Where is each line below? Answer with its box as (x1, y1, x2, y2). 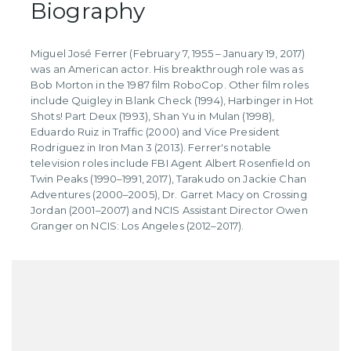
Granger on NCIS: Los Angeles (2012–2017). (31, 219, 244, 232)
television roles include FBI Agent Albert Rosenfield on (31, 157, 311, 169)
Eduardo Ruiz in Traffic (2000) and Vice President (31, 125, 280, 138)
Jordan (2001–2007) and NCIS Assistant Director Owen (31, 204, 308, 216)
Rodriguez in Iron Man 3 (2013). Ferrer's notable (31, 141, 272, 154)
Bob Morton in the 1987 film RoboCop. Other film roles (31, 78, 309, 91)
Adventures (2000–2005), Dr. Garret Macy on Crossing (31, 188, 307, 201)
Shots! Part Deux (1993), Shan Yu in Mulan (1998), (31, 110, 275, 122)
